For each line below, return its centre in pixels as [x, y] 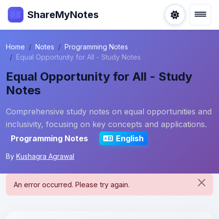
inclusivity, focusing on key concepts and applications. [106, 124]
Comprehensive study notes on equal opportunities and [109, 111]
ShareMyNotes [63, 15]
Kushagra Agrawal [45, 156]
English [130, 138]
